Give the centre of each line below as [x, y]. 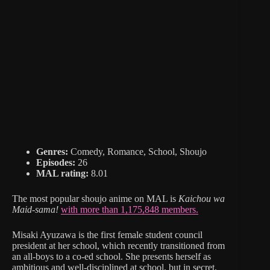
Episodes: [56, 162]
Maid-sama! [35, 209]
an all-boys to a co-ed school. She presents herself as [111, 256]
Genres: [52, 151]
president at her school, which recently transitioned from [118, 245]
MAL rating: [62, 173]
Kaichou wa [202, 198]
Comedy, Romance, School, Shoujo [137, 151]
